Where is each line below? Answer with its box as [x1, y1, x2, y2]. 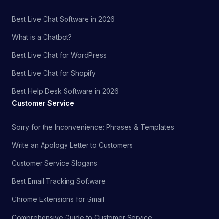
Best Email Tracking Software [12, 177, 106, 186]
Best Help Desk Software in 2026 [12, 87, 119, 96]
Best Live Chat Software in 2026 [12, 15, 115, 23]
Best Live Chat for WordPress [12, 51, 107, 60]
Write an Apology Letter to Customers [12, 141, 133, 150]
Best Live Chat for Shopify [12, 69, 96, 78]
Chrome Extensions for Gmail [12, 195, 104, 204]
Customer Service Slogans [12, 159, 97, 168]
